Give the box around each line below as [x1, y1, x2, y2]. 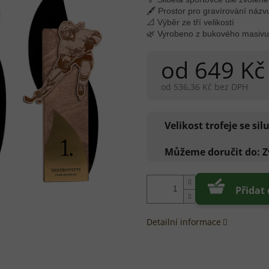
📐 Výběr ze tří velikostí [147, 17, 234, 28]
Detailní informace [147, 216, 221, 228]
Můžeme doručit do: [165, 145, 260, 159]
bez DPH [212, 81, 248, 93]
